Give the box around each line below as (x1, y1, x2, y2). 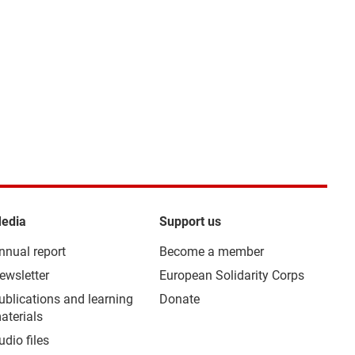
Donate (158, 292, 200, 307)
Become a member (158, 244, 264, 259)
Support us (158, 214, 221, 229)
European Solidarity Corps (158, 268, 304, 283)
